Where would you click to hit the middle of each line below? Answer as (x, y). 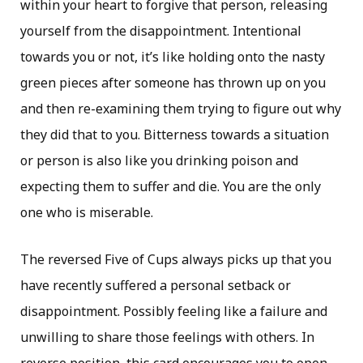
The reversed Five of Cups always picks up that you (176, 259)
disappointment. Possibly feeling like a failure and (174, 311)
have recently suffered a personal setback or (156, 285)
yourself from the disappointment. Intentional (161, 31)
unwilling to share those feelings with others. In (167, 337)
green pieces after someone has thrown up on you (173, 83)
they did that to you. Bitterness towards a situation (175, 135)
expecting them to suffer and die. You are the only (171, 186)
